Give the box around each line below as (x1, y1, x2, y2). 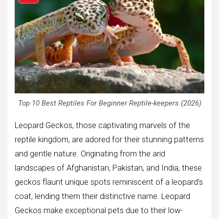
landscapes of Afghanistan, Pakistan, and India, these (15, 163, 202, 173)
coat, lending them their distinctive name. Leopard (15, 192, 190, 201)
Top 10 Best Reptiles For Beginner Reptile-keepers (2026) (18, 99, 201, 108)
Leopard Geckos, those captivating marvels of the (15, 121, 190, 131)
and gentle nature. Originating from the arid (15, 149, 165, 159)
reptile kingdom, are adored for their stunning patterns (15, 135, 204, 145)
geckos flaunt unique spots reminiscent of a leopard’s (15, 177, 203, 187)
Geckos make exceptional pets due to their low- (15, 206, 183, 216)
